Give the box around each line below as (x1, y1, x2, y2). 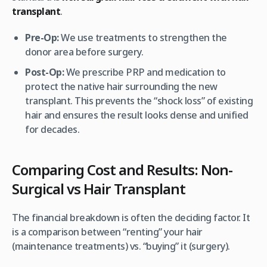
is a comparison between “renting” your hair (12, 225, 203, 238)
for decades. (25, 122, 80, 136)
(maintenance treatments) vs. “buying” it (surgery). (12, 239, 230, 253)
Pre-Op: (25, 30, 59, 44)
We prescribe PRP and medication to (64, 65, 226, 79)
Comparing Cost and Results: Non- (12, 159, 232, 179)
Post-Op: (25, 65, 64, 79)
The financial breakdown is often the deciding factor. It (12, 210, 250, 224)
